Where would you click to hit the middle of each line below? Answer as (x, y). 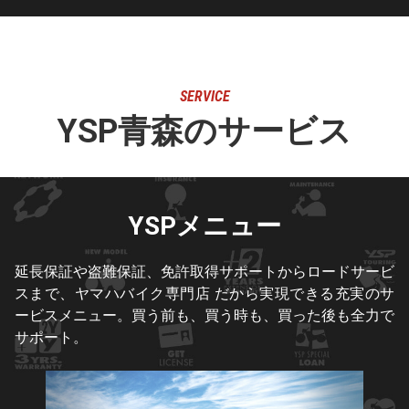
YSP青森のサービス (204, 132)
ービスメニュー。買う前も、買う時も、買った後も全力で (204, 316)
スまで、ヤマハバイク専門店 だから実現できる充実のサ (204, 294)
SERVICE (204, 97)
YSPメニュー (204, 226)
